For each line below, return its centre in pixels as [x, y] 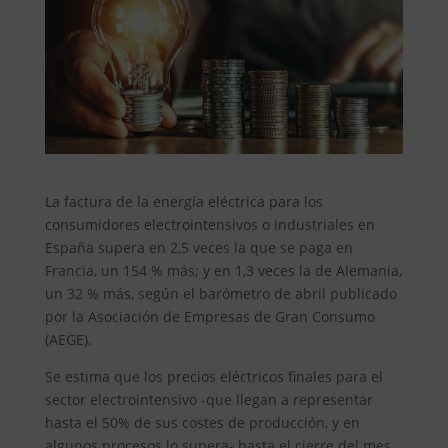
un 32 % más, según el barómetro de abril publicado [220, 294]
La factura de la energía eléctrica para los [183, 202]
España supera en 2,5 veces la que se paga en [198, 248]
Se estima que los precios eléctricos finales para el [213, 377]
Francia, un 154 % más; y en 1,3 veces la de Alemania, [223, 271]
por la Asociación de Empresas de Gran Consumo [209, 317]
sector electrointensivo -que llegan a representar [208, 400]
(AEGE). [68, 340]
